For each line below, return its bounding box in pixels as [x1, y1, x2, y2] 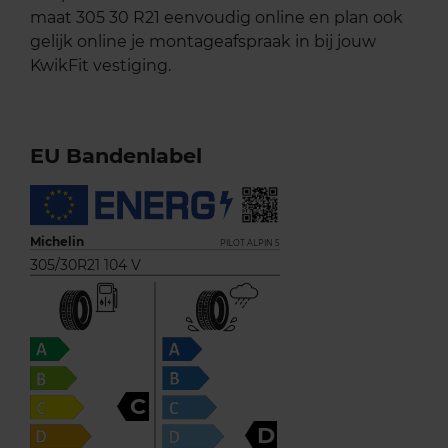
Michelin [30, 234, 84, 250]
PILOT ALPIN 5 [220, 238, 280, 249]
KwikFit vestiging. [30, 56, 171, 76]
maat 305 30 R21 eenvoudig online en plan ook [30, 8, 403, 28]
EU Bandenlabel [30, 143, 202, 169]
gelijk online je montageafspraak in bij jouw [30, 32, 376, 52]
